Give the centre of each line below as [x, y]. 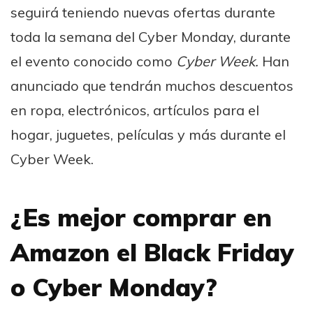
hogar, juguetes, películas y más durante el [148, 134]
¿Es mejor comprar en [141, 217]
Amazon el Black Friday [152, 252]
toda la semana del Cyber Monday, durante [151, 36]
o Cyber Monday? [114, 287]
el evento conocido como [93, 61]
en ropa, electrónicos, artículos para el [135, 110]
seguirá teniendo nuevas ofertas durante [143, 12]
